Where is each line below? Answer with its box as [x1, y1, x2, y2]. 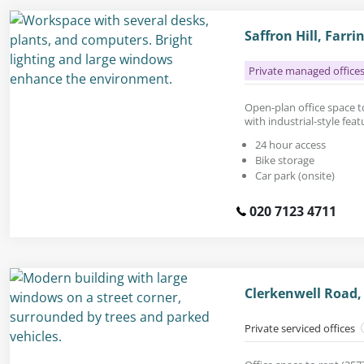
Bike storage [255, 152, 314, 167]
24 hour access [255, 136, 326, 152]
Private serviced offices [245, 320, 357, 336]
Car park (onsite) [255, 167, 335, 183]
